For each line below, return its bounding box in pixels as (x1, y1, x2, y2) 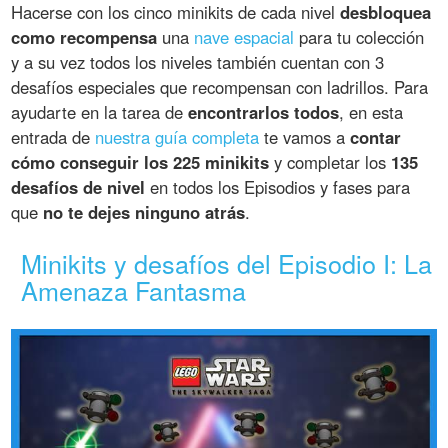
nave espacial (194, 25, 295, 50)
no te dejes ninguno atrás (43, 200, 246, 225)
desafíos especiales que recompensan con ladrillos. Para (11, 75, 429, 100)
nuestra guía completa (95, 125, 260, 150)
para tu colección (294, 25, 425, 50)
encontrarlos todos (188, 100, 340, 125)
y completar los (269, 150, 392, 175)
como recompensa (11, 25, 158, 50)
